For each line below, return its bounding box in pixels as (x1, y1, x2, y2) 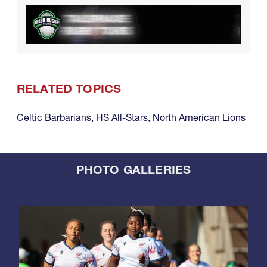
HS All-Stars (96, 111, 148, 123)
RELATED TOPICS (17, 81, 122, 96)
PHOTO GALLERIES (76, 162, 191, 177)
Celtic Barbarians (17, 111, 91, 123)
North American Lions (153, 111, 246, 123)
